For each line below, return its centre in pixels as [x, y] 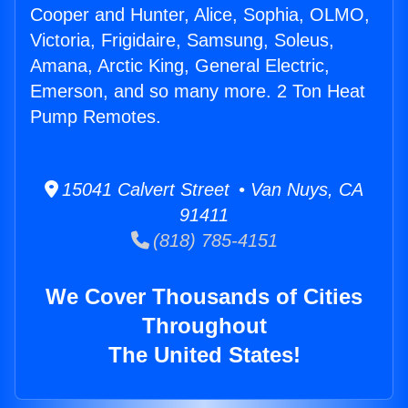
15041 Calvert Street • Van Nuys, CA [211, 190]
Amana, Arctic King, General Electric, [180, 66]
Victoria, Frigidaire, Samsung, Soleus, [182, 41]
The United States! [204, 355]
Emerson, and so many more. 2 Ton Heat [198, 92]
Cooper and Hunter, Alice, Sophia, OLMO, [200, 15]
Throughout [204, 326]
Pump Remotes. [96, 117]
